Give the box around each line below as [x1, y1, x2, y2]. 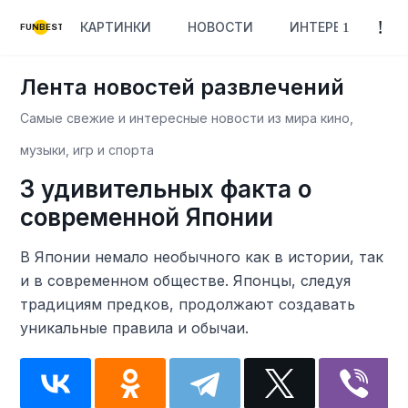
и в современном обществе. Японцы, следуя [20, 271, 352, 290]
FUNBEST [20, 22, 66, 33]
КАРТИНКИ [80, 19, 152, 35]
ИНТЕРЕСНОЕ [290, 19, 377, 35]
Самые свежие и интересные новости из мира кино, [20, 110, 354, 126]
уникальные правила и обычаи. [20, 319, 250, 337]
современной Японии [20, 203, 274, 231]
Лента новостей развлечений [20, 74, 345, 100]
